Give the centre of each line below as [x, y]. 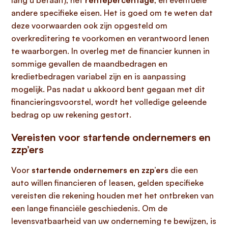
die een [183, 170]
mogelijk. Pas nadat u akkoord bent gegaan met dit [108, 89]
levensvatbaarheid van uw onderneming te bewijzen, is [114, 221]
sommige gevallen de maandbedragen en [89, 64]
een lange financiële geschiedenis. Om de [89, 208]
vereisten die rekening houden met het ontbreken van [112, 195]
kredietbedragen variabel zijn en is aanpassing [98, 76]
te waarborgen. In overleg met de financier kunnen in [110, 51]
